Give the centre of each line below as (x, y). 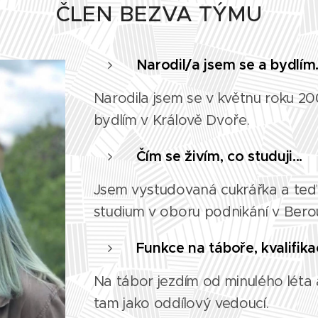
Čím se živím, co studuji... (219, 157)
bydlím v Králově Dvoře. (171, 120)
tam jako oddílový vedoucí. (181, 303)
